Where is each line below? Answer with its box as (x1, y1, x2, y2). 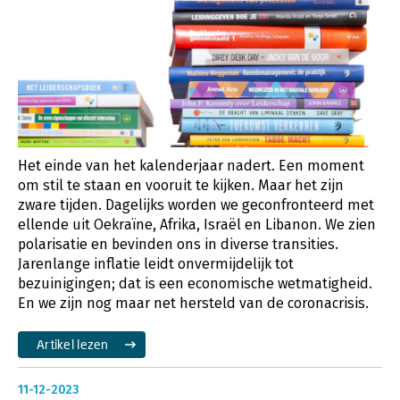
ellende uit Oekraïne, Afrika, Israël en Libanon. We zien (18, 215, 376, 233)
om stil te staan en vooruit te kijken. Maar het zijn (18, 176, 344, 194)
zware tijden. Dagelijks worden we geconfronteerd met (18, 196, 374, 213)
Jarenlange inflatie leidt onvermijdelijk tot (18, 254, 294, 272)
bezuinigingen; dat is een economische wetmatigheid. (18, 274, 372, 292)
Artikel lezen (37, 336, 109, 352)
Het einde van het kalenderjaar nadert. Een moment (18, 156, 364, 174)
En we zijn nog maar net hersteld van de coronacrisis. (18, 294, 369, 312)
